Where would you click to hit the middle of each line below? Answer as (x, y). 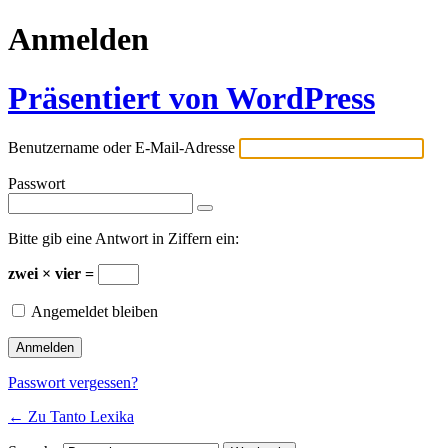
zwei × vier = (53, 274)
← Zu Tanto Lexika (71, 417)
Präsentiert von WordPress (191, 97)
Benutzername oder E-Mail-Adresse (121, 148)
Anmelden (78, 39)
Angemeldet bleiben (94, 312)
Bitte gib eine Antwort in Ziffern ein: (123, 239)
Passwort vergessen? (73, 383)
